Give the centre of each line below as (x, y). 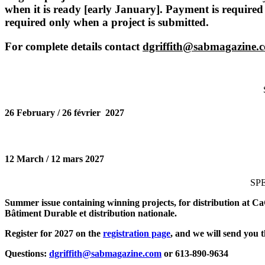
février (87, 112)
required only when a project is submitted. (107, 22)
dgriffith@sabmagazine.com (105, 253)
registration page (137, 233)
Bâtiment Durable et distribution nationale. (91, 213)
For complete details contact (74, 46)
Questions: (27, 253)
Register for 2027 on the (54, 233)
